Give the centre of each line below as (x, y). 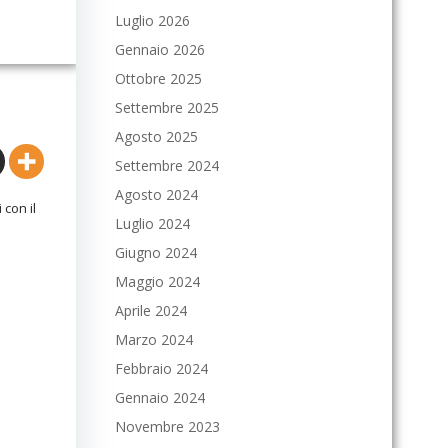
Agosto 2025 (156, 136)
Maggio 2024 (157, 281)
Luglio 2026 (152, 20)
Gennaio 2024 (160, 397)
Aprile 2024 (151, 310)
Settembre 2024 (167, 165)
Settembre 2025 (167, 107)
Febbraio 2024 (161, 368)
